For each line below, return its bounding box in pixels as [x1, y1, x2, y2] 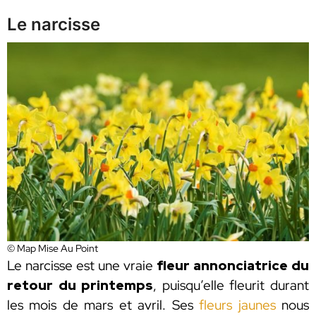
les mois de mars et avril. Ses [7, 296, 200, 314]
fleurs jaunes [199, 296, 276, 314]
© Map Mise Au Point [7, 241, 98, 255]
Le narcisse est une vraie [7, 256, 157, 274]
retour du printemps [7, 276, 154, 294]
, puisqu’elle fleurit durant [153, 276, 310, 294]
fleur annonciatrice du [157, 256, 309, 274]
